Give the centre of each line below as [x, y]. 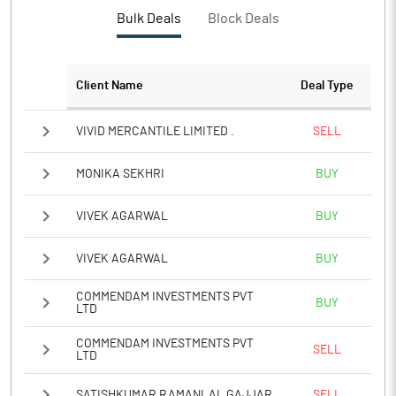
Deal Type [327, 86]
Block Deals [244, 19]
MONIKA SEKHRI [120, 174]
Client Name [110, 86]
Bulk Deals [149, 19]
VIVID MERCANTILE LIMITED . [155, 131]
